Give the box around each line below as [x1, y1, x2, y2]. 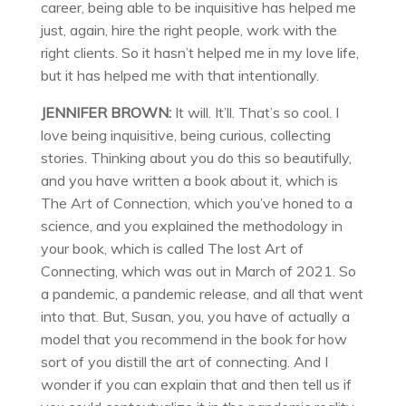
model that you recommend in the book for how [40, 330, 347, 349]
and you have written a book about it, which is [40, 171, 338, 190]
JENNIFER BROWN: [40, 103, 175, 122]
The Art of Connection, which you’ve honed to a [40, 194, 353, 213]
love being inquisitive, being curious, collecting [40, 126, 331, 145]
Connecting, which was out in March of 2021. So [40, 262, 356, 281]
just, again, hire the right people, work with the [40, 21, 337, 40]
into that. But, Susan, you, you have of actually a [40, 307, 350, 326]
